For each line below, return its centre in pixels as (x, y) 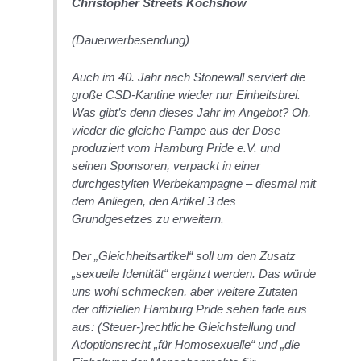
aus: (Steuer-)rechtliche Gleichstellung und (184, 326)
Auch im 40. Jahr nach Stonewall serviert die (189, 77)
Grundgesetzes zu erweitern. (148, 218)
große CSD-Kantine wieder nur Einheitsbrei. (187, 94)
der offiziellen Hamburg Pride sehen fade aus (190, 309)
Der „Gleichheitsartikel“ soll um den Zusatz (184, 255)
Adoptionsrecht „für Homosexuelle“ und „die (186, 344)
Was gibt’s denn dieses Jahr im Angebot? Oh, (192, 112)
